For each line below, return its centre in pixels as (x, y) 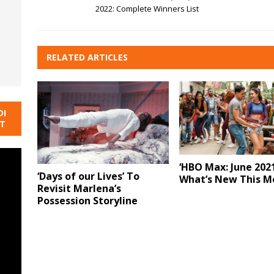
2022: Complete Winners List (147, 8)
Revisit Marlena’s (79, 188)
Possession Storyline (87, 200)
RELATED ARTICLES (87, 57)
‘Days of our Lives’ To (88, 176)
